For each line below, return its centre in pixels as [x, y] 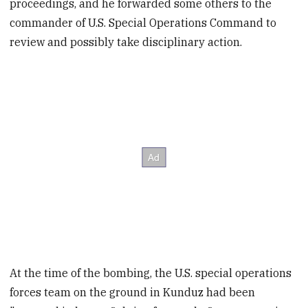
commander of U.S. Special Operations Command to [143, 23]
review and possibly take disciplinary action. [126, 42]
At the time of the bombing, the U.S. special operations [151, 273]
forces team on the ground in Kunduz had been [133, 292]
